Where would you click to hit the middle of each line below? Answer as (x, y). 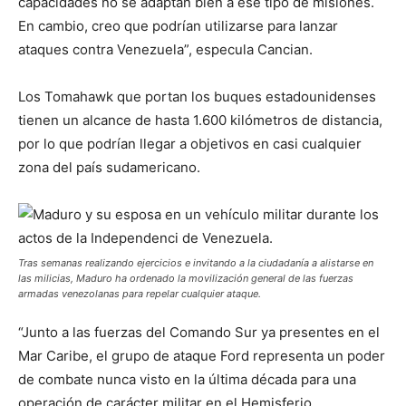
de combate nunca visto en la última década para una (187, 380)
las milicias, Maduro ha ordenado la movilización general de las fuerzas (186, 279)
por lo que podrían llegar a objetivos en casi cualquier (190, 144)
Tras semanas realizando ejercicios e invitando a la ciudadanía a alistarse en (196, 263)
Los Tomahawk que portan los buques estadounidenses (197, 97)
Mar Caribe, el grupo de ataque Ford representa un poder (202, 356)
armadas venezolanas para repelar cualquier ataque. (140, 294)
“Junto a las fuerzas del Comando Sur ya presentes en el (199, 333)
